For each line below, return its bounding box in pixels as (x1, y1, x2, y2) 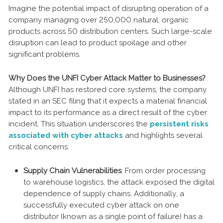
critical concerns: (8, 142, 69, 151)
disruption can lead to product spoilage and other (8, 38, 187, 47)
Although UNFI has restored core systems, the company (8, 85, 207, 94)
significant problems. (8, 49, 81, 59)
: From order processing (121, 166, 206, 175)
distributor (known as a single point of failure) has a (23, 212, 203, 221)
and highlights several (123, 130, 203, 140)
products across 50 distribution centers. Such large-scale (8, 26, 212, 36)
